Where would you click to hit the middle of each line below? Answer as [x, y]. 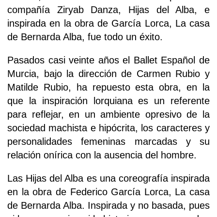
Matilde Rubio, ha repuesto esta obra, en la [108, 87]
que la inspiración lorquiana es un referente [108, 101]
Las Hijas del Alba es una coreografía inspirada [108, 178]
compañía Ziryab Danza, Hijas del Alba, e [108, 9]
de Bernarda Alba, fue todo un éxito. [85, 37]
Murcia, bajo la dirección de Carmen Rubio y [108, 73]
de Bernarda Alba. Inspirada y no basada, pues [108, 205]
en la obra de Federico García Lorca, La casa [108, 192]
